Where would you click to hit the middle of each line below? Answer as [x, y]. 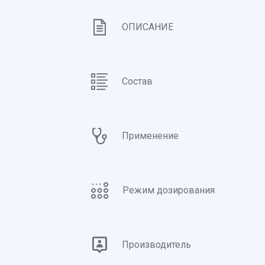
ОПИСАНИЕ [148, 27]
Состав [137, 81]
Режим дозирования [169, 190]
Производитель [156, 245]
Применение [150, 136]
